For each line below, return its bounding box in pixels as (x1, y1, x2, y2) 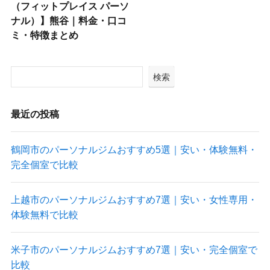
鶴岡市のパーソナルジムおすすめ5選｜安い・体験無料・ (10, 143, 257, 155)
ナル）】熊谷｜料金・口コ (10, 14, 127, 26)
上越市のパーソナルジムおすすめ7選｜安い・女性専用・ (10, 193, 257, 205)
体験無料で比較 (10, 209, 78, 220)
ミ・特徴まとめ (10, 29, 78, 40)
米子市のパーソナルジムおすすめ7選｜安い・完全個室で (10, 244, 257, 256)
